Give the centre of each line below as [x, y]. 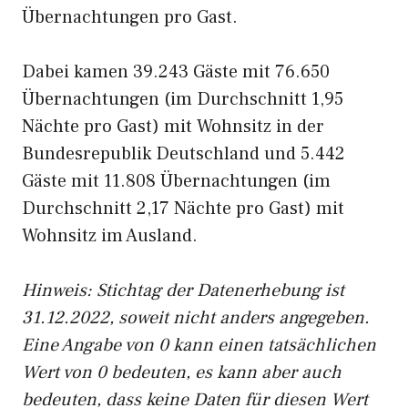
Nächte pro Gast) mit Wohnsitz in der [173, 127]
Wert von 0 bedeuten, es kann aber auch [182, 372]
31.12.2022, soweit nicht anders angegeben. [196, 318]
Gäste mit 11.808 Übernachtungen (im [176, 181]
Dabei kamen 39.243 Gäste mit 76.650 [176, 72]
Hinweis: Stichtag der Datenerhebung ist [183, 291]
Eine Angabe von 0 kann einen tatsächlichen [199, 345]
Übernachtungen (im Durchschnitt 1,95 [183, 99]
